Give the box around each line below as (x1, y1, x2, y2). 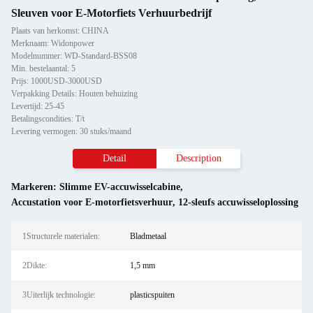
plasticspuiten (129, 290, 175, 300)
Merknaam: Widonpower (11, 38, 94, 48)
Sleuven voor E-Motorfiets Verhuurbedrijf (11, 7, 212, 19)
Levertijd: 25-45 (11, 101, 64, 111)
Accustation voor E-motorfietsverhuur (11, 197, 173, 208)
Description (175, 153, 221, 163)
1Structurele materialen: (22, 231, 100, 241)
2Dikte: (22, 261, 47, 270)
